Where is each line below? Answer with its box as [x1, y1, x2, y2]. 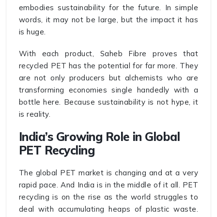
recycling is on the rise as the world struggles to [18, 192, 199, 202]
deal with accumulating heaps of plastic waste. [18, 204, 199, 214]
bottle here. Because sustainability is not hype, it [18, 97, 199, 107]
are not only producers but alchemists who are [18, 73, 199, 83]
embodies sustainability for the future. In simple [18, 3, 199, 13]
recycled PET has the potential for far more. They [18, 61, 199, 71]
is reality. [18, 109, 51, 119]
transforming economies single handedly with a [18, 85, 199, 95]
